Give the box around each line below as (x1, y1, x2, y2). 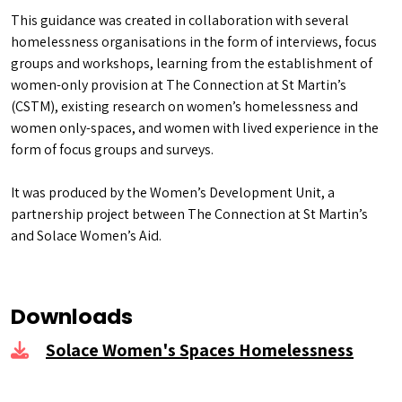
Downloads (11, 301, 133, 331)
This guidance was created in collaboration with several (11, 11, 349, 30)
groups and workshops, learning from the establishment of (11, 54, 372, 73)
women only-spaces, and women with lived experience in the (11, 118, 379, 137)
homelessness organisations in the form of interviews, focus (11, 32, 377, 51)
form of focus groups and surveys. (11, 140, 214, 159)
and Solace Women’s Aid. (11, 226, 162, 245)
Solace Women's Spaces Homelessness (46, 338, 354, 362)
